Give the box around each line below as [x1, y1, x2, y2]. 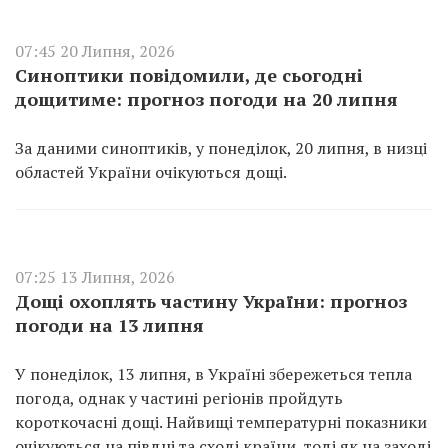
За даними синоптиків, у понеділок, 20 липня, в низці [15, 137, 427, 159]
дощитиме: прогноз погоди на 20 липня [15, 87, 398, 111]
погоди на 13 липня [15, 313, 204, 337]
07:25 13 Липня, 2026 [15, 266, 175, 288]
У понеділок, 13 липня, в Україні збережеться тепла [15, 363, 412, 385]
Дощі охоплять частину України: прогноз [15, 289, 407, 313]
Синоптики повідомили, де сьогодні [15, 63, 363, 87]
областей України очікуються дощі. [15, 161, 287, 183]
